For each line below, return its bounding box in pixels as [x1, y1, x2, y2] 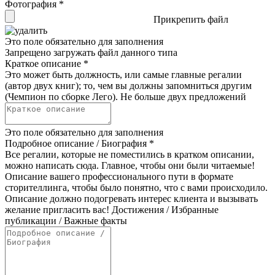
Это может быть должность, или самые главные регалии [5, 69, 242, 80]
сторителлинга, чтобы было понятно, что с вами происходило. [5, 182, 268, 193]
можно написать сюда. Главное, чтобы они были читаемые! [5, 160, 255, 171]
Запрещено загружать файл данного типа [5, 47, 177, 58]
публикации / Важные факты [5, 215, 127, 226]
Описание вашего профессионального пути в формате [5, 171, 233, 182]
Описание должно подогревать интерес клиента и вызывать [5, 193, 258, 204]
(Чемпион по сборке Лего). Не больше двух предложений [5, 91, 246, 102]
